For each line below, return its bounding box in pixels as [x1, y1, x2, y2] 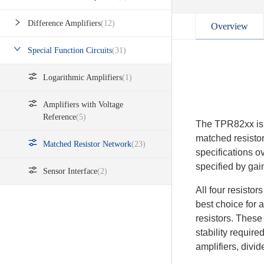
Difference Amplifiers [28, 19, 101, 28]
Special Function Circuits [28, 46, 112, 55]
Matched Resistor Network [43, 140, 131, 149]
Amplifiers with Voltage [43, 100, 123, 110]
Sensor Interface [43, 167, 97, 176]
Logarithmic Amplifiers [43, 73, 122, 82]
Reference [43, 113, 76, 122]
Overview [211, 21, 248, 31]
